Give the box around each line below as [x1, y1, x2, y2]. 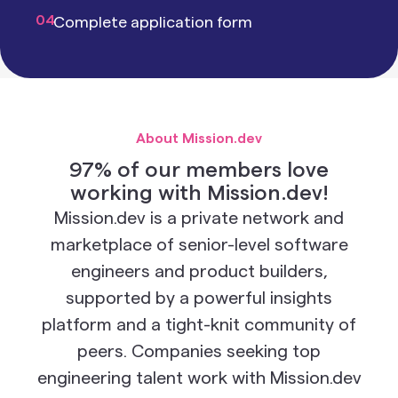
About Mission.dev [136, 131, 262, 146]
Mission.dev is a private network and [54, 210, 344, 227]
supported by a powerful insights [66, 290, 332, 307]
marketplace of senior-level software [50, 236, 348, 254]
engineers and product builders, [70, 263, 328, 281]
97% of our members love [69, 160, 329, 181]
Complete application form [53, 14, 252, 30]
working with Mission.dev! [69, 183, 329, 204]
